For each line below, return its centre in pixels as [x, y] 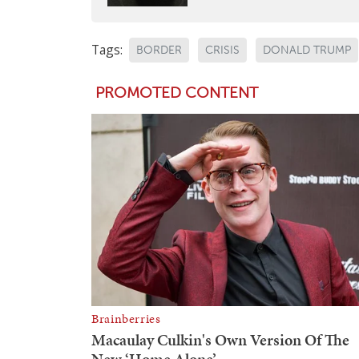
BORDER [159, 50]
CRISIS [222, 50]
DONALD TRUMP [307, 50]
